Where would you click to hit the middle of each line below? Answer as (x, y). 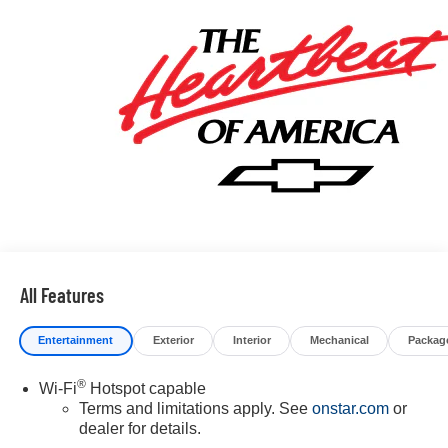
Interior (251, 340)
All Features (62, 294)
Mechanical (339, 340)
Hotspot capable (145, 388)
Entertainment (76, 340)
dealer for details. (139, 428)
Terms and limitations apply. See (195, 408)
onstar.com (350, 408)
